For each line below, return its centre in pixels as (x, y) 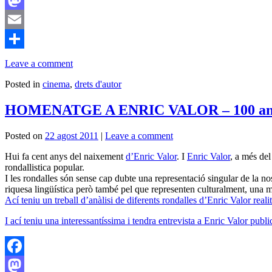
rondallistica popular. (45, 168)
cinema (56, 84)
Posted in (22, 84)
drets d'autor (98, 84)
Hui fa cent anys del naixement (65, 157)
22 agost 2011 (72, 136)
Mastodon (24, 19)
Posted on (24, 136)
